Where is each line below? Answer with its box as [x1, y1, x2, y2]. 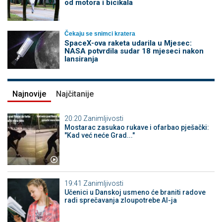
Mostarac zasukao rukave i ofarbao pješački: [64, 123, 209, 131]
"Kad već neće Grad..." [64, 131, 135, 139]
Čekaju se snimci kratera [64, 30, 135, 37]
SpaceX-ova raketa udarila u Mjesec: [64, 38, 192, 48]
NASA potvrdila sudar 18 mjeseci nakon [64, 46, 204, 55]
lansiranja [64, 54, 98, 63]
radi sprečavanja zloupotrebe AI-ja [64, 196, 177, 205]
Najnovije [12, 89, 46, 99]
